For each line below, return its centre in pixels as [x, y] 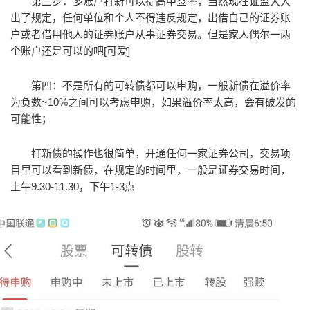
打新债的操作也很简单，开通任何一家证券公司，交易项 [161, 153]
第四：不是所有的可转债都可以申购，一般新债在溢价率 [161, 85]
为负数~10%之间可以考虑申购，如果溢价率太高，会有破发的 [153, 102]
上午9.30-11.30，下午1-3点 [73, 186]
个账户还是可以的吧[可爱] [70, 51]
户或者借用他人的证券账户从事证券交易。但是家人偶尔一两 [151, 34]
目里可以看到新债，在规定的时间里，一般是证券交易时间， [151, 170]
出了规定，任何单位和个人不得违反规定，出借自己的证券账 [151, 18]
